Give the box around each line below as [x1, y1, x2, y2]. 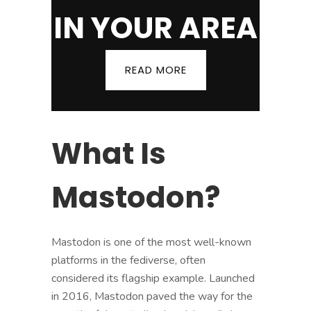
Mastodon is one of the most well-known [51, 234, 251, 250]
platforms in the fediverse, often [51, 252, 205, 268]
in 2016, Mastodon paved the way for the [51, 288, 253, 304]
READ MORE [124, 62, 187, 77]
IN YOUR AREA [53, 7, 258, 49]
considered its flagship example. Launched [51, 270, 255, 286]
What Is [51, 133, 166, 174]
